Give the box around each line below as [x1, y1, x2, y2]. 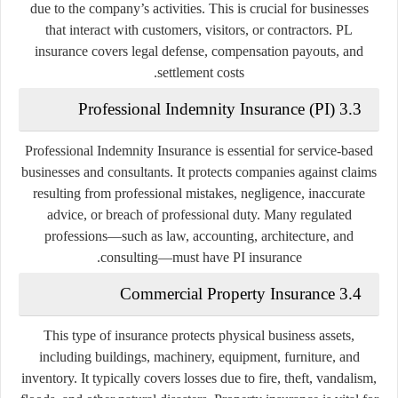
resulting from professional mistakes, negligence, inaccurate [33, 185, 365, 201]
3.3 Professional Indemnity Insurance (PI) [339, 99, 362, 118]
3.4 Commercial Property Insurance [339, 283, 362, 303]
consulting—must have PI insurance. [99, 249, 302, 265]
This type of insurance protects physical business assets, [44, 327, 354, 343]
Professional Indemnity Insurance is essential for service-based [25, 142, 373, 158]
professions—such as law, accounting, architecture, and [44, 227, 354, 243]
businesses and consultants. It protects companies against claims [21, 163, 377, 179]
